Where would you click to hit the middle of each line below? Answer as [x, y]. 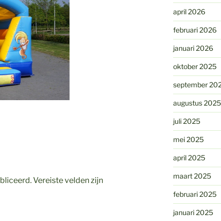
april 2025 [189, 158]
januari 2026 [193, 48]
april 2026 [189, 12]
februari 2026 [195, 30]
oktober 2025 [195, 67]
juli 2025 [186, 121]
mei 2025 [188, 140]
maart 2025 [192, 176]
